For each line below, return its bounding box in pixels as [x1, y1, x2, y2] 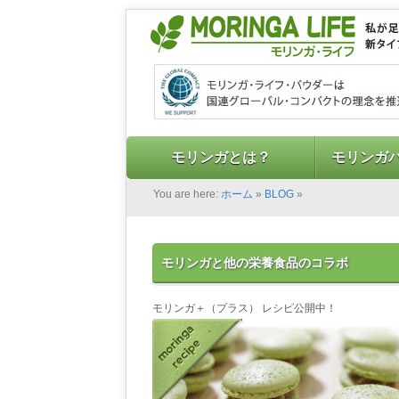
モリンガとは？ [170, 150, 271, 165]
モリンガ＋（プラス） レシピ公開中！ [152, 302, 337, 314]
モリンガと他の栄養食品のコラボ [161, 256, 348, 270]
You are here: [153, 188, 221, 200]
